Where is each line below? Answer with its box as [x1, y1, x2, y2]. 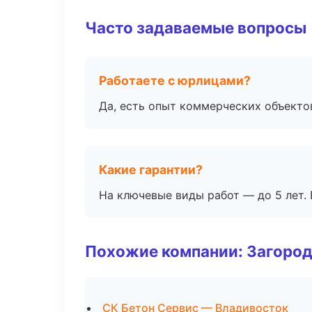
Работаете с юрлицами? [99, 73, 251, 88]
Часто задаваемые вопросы [85, 18, 306, 37]
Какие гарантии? [99, 162, 203, 177]
